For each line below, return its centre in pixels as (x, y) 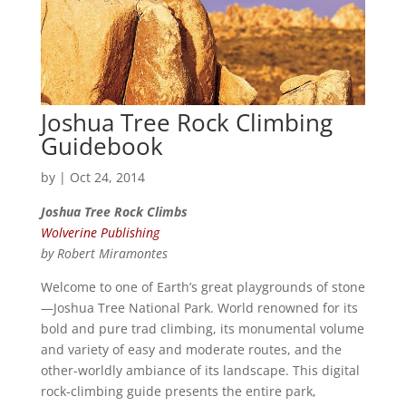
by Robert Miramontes (104, 253)
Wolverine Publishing (100, 232)
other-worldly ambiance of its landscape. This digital (200, 370)
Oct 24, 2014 (107, 177)
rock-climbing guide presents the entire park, (178, 391)
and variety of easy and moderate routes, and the (191, 349)
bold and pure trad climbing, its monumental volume (202, 328)
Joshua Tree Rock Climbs (114, 211)
